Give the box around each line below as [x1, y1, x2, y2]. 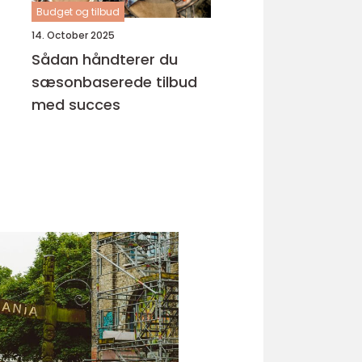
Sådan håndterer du [32, 49, 178, 69]
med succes [32, 95, 120, 115]
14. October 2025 [32, 28, 115, 42]
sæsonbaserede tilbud [32, 72, 197, 92]
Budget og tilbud [36, 5, 120, 19]
